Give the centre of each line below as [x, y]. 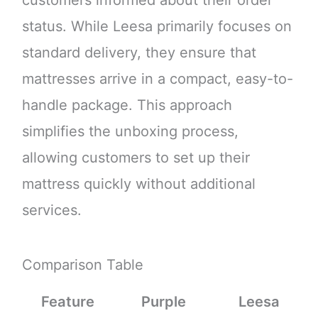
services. [51, 210]
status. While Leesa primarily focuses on [157, 27]
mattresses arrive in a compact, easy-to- [157, 79]
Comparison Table [82, 265]
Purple [164, 302]
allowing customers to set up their [136, 158]
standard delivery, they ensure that [139, 53]
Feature [68, 302]
